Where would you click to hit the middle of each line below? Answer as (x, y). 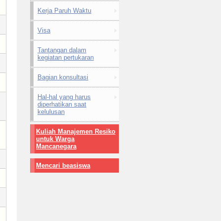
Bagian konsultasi (63, 77)
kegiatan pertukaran (66, 57)
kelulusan (51, 112)
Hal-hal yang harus (64, 97)
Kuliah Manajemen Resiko (76, 131)
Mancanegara (56, 146)
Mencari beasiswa (63, 166)
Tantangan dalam (62, 50)
